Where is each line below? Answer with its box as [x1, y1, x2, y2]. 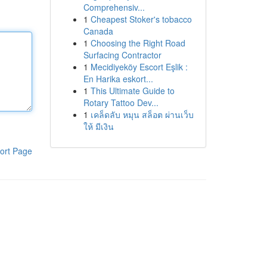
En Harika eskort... [83, 73, 153, 85]
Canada [83, 25, 113, 37]
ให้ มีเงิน [83, 120, 114, 132]
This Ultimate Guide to [90, 85, 175, 97]
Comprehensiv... [83, 1, 145, 13]
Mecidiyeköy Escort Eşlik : [90, 61, 188, 73]
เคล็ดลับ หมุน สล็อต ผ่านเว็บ [90, 108, 194, 120]
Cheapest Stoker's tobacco [90, 13, 192, 25]
